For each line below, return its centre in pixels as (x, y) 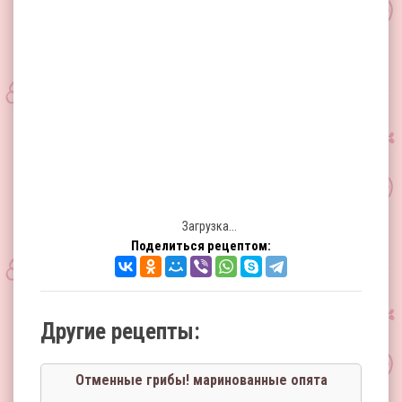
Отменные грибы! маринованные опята (201, 380)
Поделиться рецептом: (201, 246)
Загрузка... (208, 226)
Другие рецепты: (120, 332)
